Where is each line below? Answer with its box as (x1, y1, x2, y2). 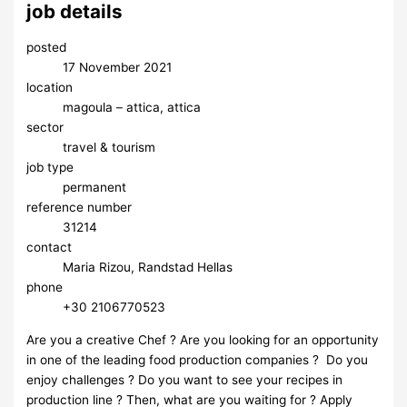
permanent (63, 179, 127, 194)
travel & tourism (63, 139, 156, 154)
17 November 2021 (63, 59, 173, 74)
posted (26, 39, 67, 55)
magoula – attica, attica (63, 99, 202, 114)
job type (26, 159, 74, 174)
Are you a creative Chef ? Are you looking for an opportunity (26, 332, 380, 347)
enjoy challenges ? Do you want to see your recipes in (26, 372, 343, 387)
